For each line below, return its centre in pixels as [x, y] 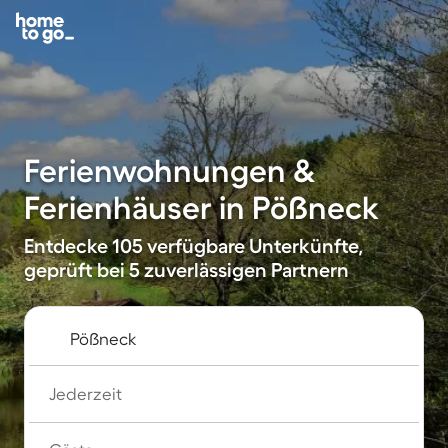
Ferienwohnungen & [170, 170]
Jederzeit [85, 393]
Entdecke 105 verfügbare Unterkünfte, [193, 246]
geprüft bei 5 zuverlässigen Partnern [186, 270]
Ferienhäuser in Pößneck [201, 207]
